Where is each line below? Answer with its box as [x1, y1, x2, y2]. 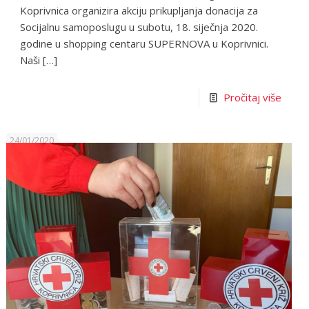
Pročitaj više [223, 90, 281, 105]
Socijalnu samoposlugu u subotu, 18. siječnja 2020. [20, 20, 259, 34]
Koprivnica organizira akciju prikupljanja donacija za [20, 3, 259, 18]
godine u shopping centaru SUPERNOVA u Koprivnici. [20, 37, 269, 51]
